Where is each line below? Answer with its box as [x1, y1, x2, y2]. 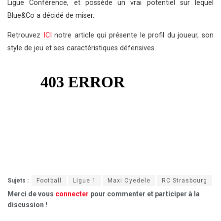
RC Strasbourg [162, 177, 207, 184]
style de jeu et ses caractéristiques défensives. [7, 44, 156, 53]
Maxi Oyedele [108, 177, 150, 184]
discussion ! [7, 201, 47, 209]
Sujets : [7, 177, 29, 184]
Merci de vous [7, 190, 55, 198]
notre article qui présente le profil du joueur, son [51, 31, 214, 40]
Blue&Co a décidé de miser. [7, 11, 94, 20]
